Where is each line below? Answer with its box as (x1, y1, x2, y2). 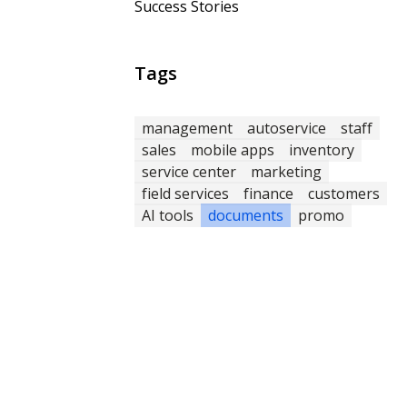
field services (142, 184, 229, 203)
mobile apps (191, 140, 274, 160)
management (142, 118, 233, 138)
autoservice (247, 118, 326, 138)
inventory (289, 140, 354, 160)
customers (308, 184, 380, 203)
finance (243, 184, 293, 203)
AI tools (142, 205, 194, 225)
